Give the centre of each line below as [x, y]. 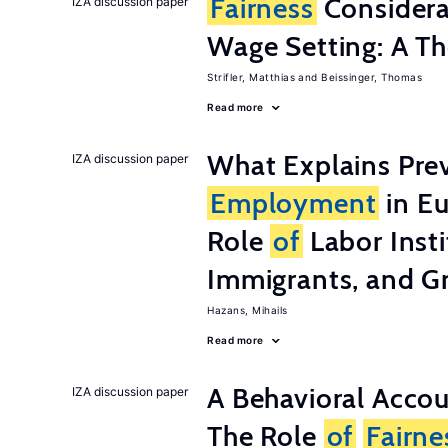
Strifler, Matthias [251, 77]
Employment [293, 203]
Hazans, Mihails [247, 310]
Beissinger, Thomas [371, 77]
